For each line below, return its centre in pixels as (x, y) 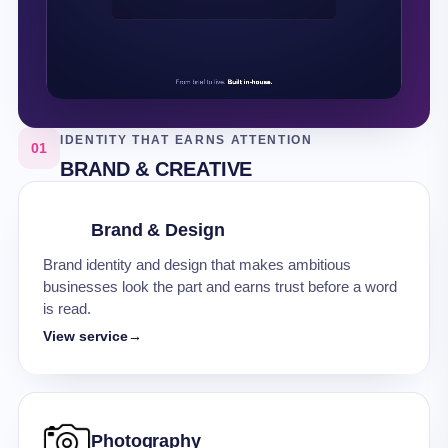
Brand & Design (158, 230)
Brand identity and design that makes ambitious (197, 265)
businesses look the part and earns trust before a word (220, 287)
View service (85, 336)
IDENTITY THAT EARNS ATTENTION (186, 140)
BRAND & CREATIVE (156, 169)
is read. (67, 309)
